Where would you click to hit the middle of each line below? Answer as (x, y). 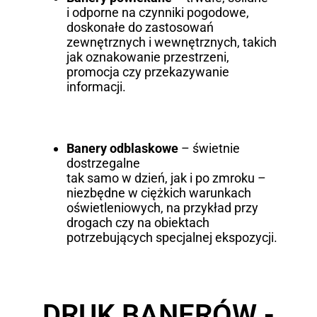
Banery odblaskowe (122, 149)
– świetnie (209, 149)
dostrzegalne (103, 163)
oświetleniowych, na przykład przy (162, 208)
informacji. (96, 87)
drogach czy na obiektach (138, 223)
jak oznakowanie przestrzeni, (148, 57)
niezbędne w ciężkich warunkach (158, 193)
